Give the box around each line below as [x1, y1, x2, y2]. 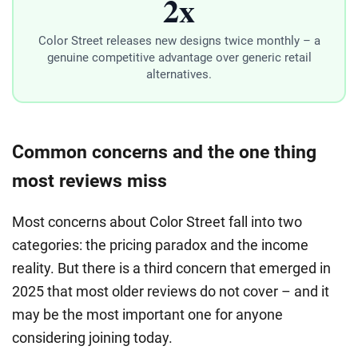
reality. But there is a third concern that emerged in [12, 260, 331, 277]
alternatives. [146, 66, 212, 82]
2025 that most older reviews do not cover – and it [12, 283, 329, 300]
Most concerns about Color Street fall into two [12, 213, 302, 231]
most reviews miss [12, 170, 167, 193]
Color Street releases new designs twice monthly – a [38, 33, 320, 48]
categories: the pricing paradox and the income [12, 237, 308, 254]
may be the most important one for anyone [12, 306, 283, 324]
